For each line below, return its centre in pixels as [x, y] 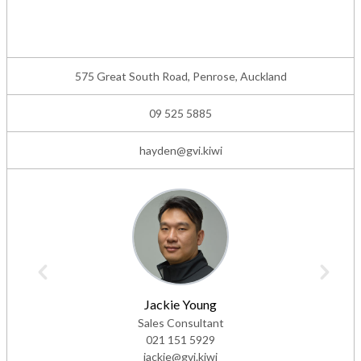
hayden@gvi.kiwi [180, 135]
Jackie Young [180, 288]
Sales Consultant [180, 307]
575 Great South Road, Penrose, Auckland [180, 60]
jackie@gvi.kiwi [180, 341]
